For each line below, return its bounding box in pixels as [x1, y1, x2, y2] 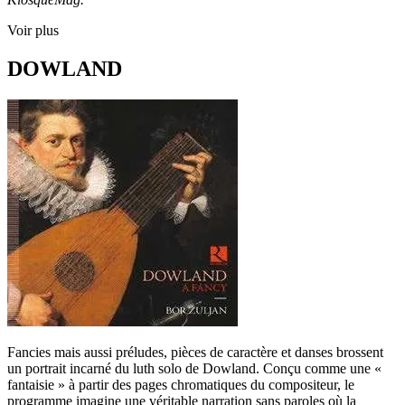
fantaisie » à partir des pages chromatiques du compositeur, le [7, 376, 354, 392]
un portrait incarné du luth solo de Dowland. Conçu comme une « [7, 360, 381, 376]
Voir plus [7, 23, 59, 39]
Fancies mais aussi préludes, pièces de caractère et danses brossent [7, 344, 383, 360]
